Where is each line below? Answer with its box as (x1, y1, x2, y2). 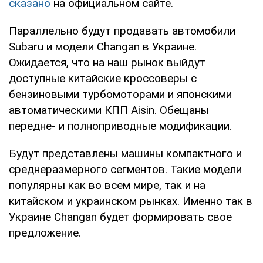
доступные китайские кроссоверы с (9, 71, 197, 85)
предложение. (9, 225, 81, 240)
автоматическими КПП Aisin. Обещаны (9, 103, 209, 117)
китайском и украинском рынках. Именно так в (9, 194, 252, 208)
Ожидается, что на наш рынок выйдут (9, 55, 205, 69)
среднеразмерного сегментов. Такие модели (9, 162, 242, 176)
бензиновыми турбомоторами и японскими (9, 87, 232, 101)
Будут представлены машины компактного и (9, 146, 242, 160)
